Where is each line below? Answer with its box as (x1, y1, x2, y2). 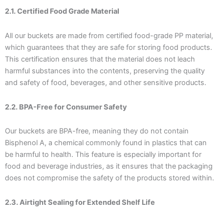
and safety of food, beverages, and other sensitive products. (5, 78, 206, 87)
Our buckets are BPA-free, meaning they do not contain (5, 127, 189, 136)
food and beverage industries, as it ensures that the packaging (5, 162, 213, 171)
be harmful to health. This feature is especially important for (5, 150, 201, 159)
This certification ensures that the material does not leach (5, 54, 195, 64)
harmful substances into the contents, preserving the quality (5, 66, 205, 75)
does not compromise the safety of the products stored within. (5, 174, 214, 183)
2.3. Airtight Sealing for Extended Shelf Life (5, 197, 155, 207)
